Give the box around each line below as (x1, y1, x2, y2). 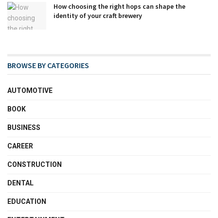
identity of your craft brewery (54, 11, 142, 20)
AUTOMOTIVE (7, 87, 53, 95)
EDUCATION (7, 198, 46, 206)
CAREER (7, 142, 33, 150)
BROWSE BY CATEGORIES (7, 60, 89, 71)
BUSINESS (7, 124, 40, 132)
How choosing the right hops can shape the (54, 1, 185, 11)
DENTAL (7, 179, 34, 187)
